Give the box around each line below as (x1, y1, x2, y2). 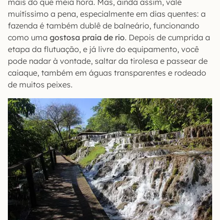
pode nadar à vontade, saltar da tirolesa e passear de (8, 56, 208, 66)
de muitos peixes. (8, 80, 73, 90)
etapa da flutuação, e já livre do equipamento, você (8, 44, 199, 55)
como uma (8, 32, 50, 43)
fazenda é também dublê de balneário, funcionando (8, 21, 199, 31)
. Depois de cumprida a (125, 32, 210, 43)
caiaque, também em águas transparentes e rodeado (8, 68, 206, 78)
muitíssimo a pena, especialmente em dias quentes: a (8, 9, 206, 19)
